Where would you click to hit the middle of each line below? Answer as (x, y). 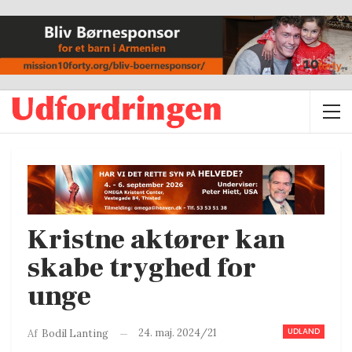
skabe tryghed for (142, 269)
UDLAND (304, 332)
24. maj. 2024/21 (178, 333)
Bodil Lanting (75, 334)
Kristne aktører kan (156, 240)
